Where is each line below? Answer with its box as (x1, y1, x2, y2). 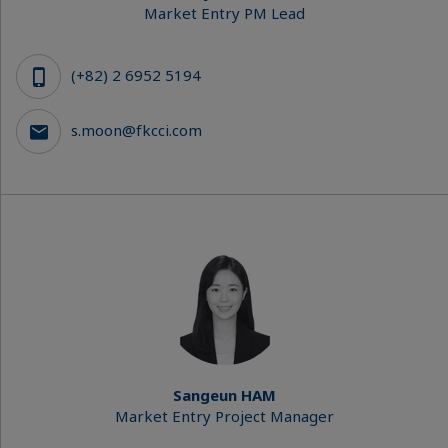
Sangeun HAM (173, 385, 276, 405)
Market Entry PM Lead (144, 3, 305, 23)
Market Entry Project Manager (115, 406, 334, 426)
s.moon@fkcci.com (71, 119, 202, 140)
